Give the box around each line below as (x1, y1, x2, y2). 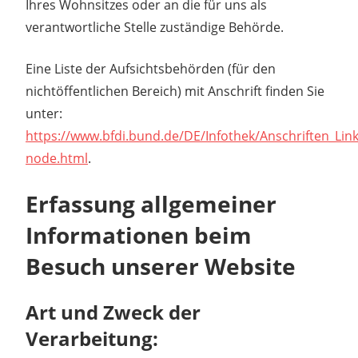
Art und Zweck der (26, 298, 201, 325)
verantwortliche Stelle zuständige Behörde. (26, 18, 284, 36)
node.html (26, 149, 88, 167)
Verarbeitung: (26, 324, 158, 352)
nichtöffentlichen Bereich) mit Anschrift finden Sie (26, 82, 324, 100)
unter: (26, 104, 62, 122)
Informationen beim (26, 219, 252, 250)
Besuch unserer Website (26, 250, 296, 281)
